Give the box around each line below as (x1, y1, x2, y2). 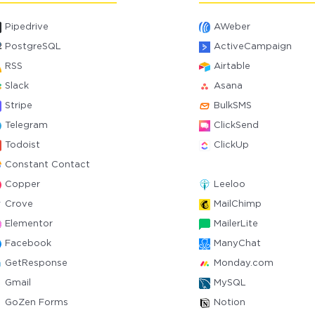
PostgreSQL (5, 43, 62, 51)
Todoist (5, 141, 41, 149)
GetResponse (5, 259, 68, 267)
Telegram (5, 122, 49, 129)
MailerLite (213, 220, 258, 228)
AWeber (213, 23, 250, 31)
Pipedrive (5, 23, 49, 31)
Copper (5, 181, 41, 188)
